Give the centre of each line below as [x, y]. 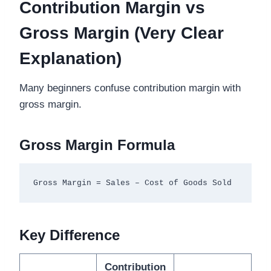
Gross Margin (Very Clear [122, 33]
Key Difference [70, 235]
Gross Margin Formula [97, 145]
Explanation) [70, 59]
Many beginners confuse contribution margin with [130, 88]
